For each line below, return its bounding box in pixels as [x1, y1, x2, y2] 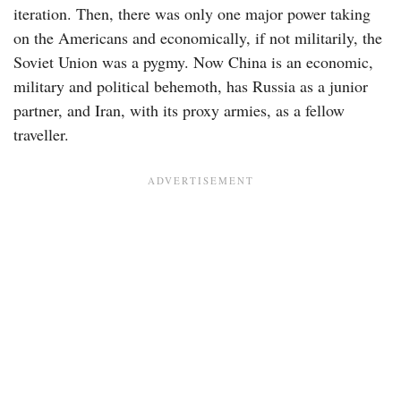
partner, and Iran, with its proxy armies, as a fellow [13, 98, 345, 121]
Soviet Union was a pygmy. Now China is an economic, [13, 50, 373, 73]
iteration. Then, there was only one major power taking [13, 2, 371, 24]
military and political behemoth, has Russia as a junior [13, 74, 368, 97]
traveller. [13, 123, 74, 145]
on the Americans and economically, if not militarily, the [13, 26, 382, 48]
